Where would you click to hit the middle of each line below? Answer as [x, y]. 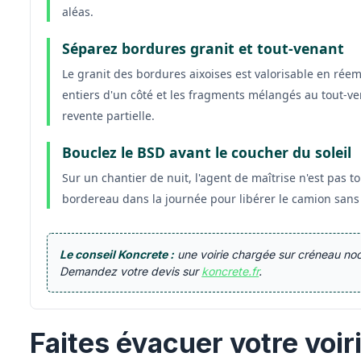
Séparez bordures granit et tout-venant [203, 48]
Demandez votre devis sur [131, 271]
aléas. [78, 12]
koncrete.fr [230, 271]
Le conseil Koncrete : [117, 254]
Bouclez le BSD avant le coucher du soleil [207, 152]
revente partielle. [109, 116]
